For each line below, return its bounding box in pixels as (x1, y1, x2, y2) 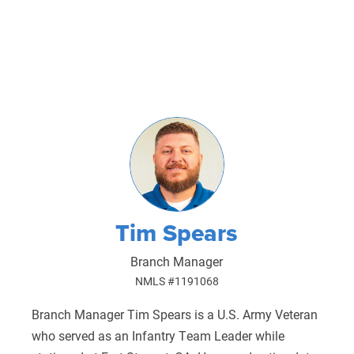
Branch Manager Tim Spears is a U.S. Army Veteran (32, 305, 318, 322)
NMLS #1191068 (134, 273, 219, 288)
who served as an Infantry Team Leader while (32, 326, 284, 344)
